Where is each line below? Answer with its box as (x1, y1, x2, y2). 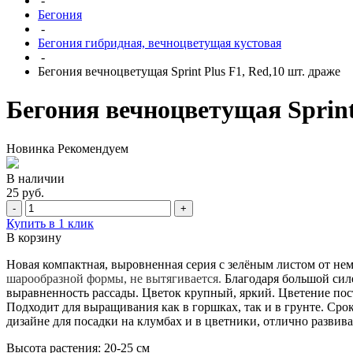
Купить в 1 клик (6, 216, 94, 230)
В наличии (6, 171, 65, 185)
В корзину (6, 230, 61, 244)
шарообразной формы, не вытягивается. (6, 271, 225, 285)
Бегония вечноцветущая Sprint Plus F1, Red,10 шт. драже (38, 65, 340, 78)
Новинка (6, 141, 54, 155)
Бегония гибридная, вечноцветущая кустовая (38, 36, 281, 50)
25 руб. (6, 185, 44, 199)
